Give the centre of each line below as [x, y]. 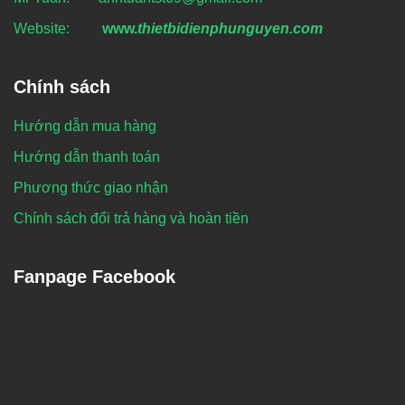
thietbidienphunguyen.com [230, 28]
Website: [56, 28]
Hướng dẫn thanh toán [87, 156]
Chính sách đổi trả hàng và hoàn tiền [131, 218]
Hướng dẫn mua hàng [85, 126]
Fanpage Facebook [94, 276]
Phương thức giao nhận [91, 187]
